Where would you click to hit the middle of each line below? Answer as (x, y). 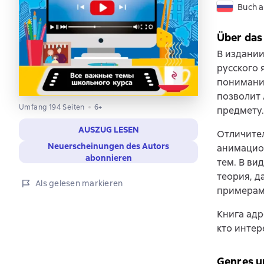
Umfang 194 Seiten (52, 107)
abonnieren (108, 158)
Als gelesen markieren (79, 183)
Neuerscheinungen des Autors (108, 146)
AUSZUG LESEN (108, 129)
